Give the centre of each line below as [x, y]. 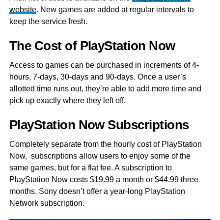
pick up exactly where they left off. [67, 101]
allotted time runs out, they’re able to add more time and [105, 89]
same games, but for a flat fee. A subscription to [90, 168]
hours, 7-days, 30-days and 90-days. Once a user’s [97, 77]
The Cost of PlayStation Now [92, 46]
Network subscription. [47, 203]
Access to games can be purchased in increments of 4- [104, 65]
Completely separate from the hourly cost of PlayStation [105, 144]
